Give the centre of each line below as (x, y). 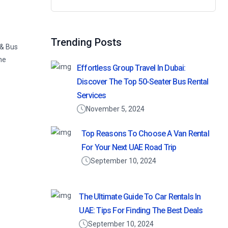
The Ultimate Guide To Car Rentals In (140, 197)
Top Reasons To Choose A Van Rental (145, 134)
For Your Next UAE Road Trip (129, 147)
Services (91, 95)
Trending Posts (86, 42)
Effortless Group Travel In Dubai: (131, 68)
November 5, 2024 (115, 109)
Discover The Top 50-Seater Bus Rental (142, 82)
